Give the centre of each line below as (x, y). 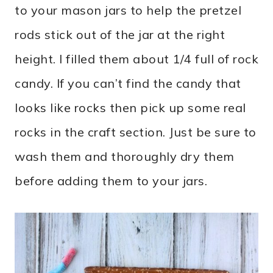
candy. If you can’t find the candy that (128, 83)
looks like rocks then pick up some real (130, 107)
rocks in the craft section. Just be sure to (136, 132)
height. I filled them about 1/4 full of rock (136, 58)
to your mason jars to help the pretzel (128, 10)
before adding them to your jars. (111, 180)
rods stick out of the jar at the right (120, 34)
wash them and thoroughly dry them (125, 156)
